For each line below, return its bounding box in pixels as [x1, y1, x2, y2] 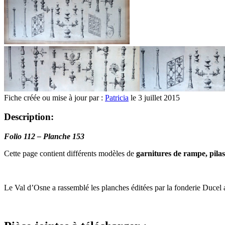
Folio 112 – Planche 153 [4, 132, 84, 141]
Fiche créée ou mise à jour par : [4, 93, 105, 102]
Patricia [105, 93, 129, 102]
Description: [4, 111, 54, 123]
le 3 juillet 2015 [129, 93, 180, 102]
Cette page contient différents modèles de [4, 149, 136, 158]
